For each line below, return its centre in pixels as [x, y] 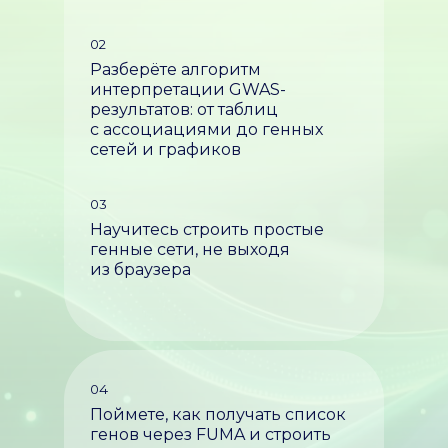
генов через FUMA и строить [210, 434]
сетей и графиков [165, 149]
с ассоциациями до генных [206, 129]
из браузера [140, 269]
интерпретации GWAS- [188, 89]
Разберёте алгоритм [175, 69]
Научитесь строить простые [207, 229]
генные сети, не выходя [190, 249]
